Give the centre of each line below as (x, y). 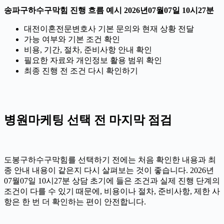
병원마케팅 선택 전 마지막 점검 (88, 120)
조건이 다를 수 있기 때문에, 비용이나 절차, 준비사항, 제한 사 (112, 191)
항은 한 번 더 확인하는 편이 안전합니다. (75, 202)
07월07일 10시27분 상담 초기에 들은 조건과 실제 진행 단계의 (112, 181)
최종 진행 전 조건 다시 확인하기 (81, 70)
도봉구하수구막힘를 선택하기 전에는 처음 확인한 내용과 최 (110, 160)
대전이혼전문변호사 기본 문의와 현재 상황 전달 (109, 28)
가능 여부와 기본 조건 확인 (72, 39)
